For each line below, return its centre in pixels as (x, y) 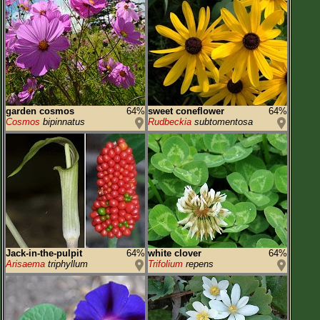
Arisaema (25, 264)
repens (198, 264)
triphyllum (66, 264)
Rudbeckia (170, 122)
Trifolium (165, 264)
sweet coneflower (186, 111)
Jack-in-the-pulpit (44, 253)
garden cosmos (40, 111)
